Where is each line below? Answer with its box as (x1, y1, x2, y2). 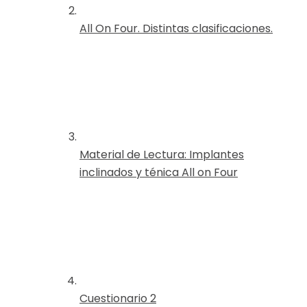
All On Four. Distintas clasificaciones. (79, 20, 273, 36)
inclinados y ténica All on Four (79, 164, 238, 180)
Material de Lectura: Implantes (79, 146, 244, 162)
